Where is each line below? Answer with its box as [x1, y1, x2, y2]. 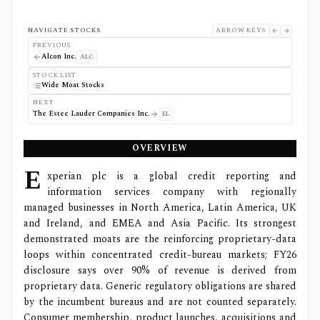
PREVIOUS [33, 40, 71, 50]
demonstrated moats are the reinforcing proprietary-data [24, 231, 296, 246]
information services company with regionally [47, 184, 296, 199]
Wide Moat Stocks [41, 79, 104, 91]
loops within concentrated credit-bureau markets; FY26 [24, 247, 296, 262]
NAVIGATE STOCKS [28, 25, 101, 35]
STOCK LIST [33, 70, 76, 80]
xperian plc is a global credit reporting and [47, 169, 296, 184]
